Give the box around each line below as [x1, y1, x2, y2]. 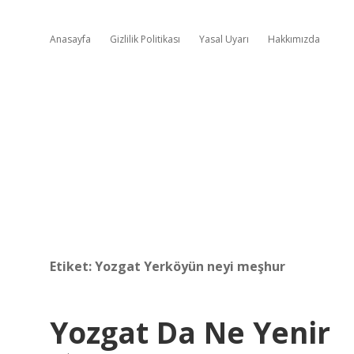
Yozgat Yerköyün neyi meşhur [95, 258, 285, 275]
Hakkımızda [268, 32, 320, 46]
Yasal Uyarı [199, 32, 249, 46]
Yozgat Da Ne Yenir [50, 312, 330, 352]
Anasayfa [50, 32, 91, 46]
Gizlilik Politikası [110, 32, 180, 46]
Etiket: [50, 258, 95, 275]
